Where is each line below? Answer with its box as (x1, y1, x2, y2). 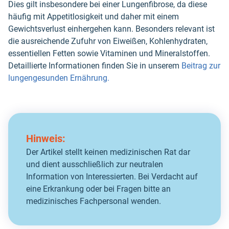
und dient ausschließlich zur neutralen (26, 159, 163, 170)
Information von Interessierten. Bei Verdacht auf (26, 172, 198, 182)
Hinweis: (26, 132, 65, 145)
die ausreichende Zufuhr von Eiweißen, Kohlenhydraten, (8, 36, 208, 47)
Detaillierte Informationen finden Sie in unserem (8, 61, 181, 71)
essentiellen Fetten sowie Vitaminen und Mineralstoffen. (8, 49, 210, 59)
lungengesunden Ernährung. (8, 73, 109, 83)
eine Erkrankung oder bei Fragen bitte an (26, 184, 171, 194)
